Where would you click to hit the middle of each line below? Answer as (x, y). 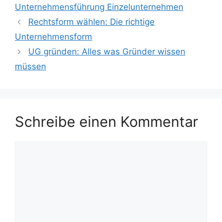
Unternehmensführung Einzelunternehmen (99, 7)
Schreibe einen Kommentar (107, 122)
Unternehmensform (54, 37)
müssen (30, 67)
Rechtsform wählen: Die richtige (92, 22)
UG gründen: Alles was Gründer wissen (107, 52)
